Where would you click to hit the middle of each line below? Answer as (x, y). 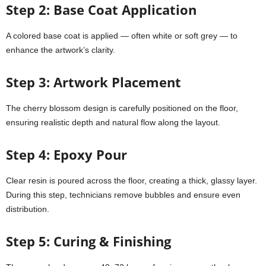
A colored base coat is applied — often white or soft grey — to (122, 36)
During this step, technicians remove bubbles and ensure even (123, 195)
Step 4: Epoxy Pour (66, 154)
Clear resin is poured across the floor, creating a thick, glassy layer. (132, 180)
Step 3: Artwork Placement (94, 82)
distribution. (28, 209)
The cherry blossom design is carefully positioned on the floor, (122, 108)
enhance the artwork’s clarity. (61, 50)
